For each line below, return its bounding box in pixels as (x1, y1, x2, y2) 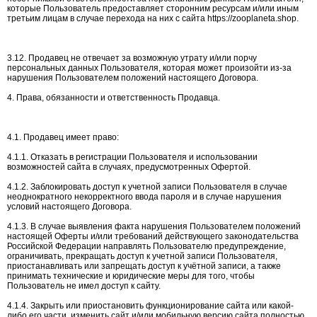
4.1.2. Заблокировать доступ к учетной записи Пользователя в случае (7, 182, 287, 192)
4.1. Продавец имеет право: (7, 132, 119, 142)
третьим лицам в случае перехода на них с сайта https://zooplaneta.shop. (7, 13, 299, 23)
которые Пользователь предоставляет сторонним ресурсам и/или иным (7, 4, 299, 13)
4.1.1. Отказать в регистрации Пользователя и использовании (7, 152, 258, 162)
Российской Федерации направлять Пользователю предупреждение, (7, 241, 286, 251)
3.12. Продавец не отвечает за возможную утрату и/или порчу (7, 53, 257, 63)
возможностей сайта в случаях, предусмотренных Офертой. (7, 162, 250, 172)
